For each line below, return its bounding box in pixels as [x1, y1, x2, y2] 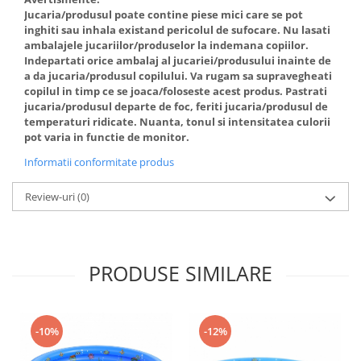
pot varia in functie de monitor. [24, 130, 189, 144]
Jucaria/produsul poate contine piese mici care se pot [24, 7, 303, 22]
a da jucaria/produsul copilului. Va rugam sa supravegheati [24, 68, 332, 83]
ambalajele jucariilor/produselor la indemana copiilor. [24, 38, 309, 52]
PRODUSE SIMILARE [89, 259, 272, 287]
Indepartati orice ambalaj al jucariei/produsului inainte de [24, 53, 331, 68]
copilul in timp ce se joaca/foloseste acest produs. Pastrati [24, 84, 327, 98]
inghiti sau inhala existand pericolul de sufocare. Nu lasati [24, 23, 330, 37]
